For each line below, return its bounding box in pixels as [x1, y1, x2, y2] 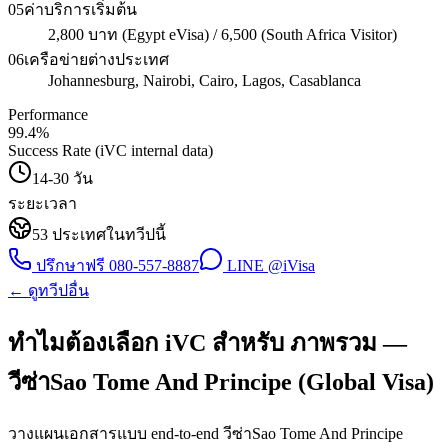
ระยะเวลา [8, 194, 77, 212]
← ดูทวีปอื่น [8, 281, 89, 299]
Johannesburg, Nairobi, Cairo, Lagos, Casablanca [48, 71, 361, 89]
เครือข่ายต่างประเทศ [24, 50, 169, 68]
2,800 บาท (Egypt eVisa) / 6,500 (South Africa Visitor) [48, 25, 397, 43]
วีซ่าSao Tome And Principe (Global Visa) [8, 368, 434, 395]
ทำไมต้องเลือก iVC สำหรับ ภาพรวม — [8, 329, 407, 356]
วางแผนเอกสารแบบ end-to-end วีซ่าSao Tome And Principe [8, 425, 403, 443]
